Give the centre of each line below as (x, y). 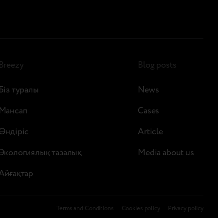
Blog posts (157, 65)
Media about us (166, 153)
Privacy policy (185, 209)
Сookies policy (141, 209)
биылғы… (31, 10)
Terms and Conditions (85, 209)
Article (150, 132)
